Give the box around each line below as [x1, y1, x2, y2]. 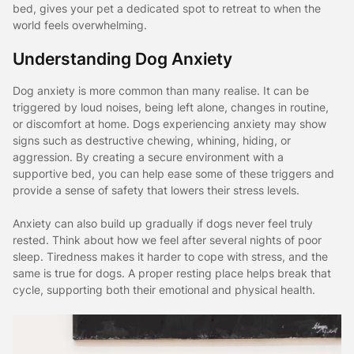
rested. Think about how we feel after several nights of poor [13, 232, 322, 247]
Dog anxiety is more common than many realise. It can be [13, 83, 309, 97]
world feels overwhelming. [13, 17, 147, 32]
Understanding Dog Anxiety [13, 47, 232, 69]
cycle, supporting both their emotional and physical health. [13, 282, 315, 296]
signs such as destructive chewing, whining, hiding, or [13, 133, 291, 147]
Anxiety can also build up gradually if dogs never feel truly [13, 216, 313, 230]
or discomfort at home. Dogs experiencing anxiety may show [13, 116, 326, 130]
